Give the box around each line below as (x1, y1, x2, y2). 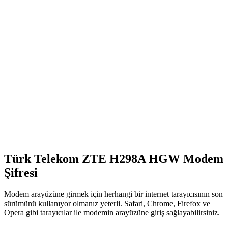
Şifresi (4, 165, 38, 179)
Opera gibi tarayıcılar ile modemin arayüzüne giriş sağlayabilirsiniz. (4, 208, 220, 217)
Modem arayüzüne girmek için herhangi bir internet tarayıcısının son (4, 189, 223, 198)
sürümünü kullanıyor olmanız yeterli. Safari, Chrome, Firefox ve (4, 198, 210, 208)
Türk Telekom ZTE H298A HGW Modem (4, 152, 223, 165)
